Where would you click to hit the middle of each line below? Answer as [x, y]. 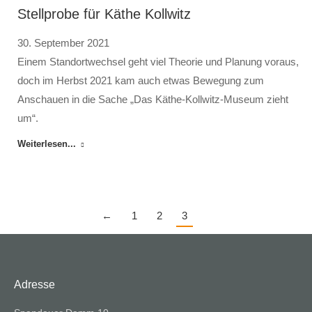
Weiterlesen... [47, 144]
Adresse [34, 285]
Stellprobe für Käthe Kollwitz [104, 14]
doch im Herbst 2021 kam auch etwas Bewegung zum [141, 81]
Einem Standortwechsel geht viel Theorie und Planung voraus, [158, 62]
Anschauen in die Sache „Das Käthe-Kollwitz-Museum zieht [153, 100]
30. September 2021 [63, 43]
